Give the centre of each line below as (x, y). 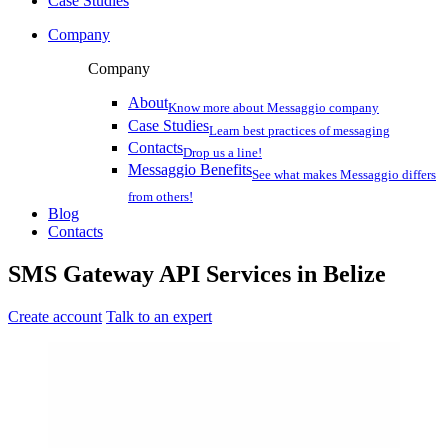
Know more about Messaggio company (273, 108)
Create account (55, 317)
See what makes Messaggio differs (344, 175)
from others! (160, 197)
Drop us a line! (222, 152)
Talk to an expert (159, 317)
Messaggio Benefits (190, 169)
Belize (354, 274)
